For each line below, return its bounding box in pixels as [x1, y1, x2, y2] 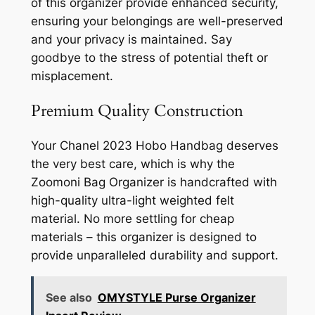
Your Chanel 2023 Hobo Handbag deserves [30, 138, 278, 153]
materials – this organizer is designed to [30, 229, 257, 244]
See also [45, 290, 92, 304]
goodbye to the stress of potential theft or [30, 50, 268, 65]
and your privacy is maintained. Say [30, 32, 232, 46]
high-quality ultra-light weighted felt [30, 193, 234, 207]
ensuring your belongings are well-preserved [30, 13, 283, 28]
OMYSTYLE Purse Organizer [97, 290, 256, 304]
